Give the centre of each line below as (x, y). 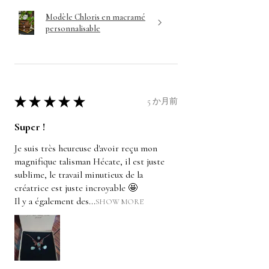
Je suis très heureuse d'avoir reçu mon (86, 148)
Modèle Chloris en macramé (95, 17)
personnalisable (73, 28)
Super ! (30, 126)
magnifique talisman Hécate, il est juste (89, 161)
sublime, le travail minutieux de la (79, 174)
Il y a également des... (55, 201)
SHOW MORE (119, 201)
